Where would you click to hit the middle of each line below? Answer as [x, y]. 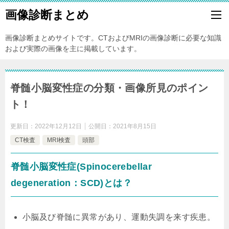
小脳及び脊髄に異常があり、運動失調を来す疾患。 [119, 217]
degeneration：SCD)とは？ [71, 183]
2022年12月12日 [58, 126]
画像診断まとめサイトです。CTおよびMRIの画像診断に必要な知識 [113, 38]
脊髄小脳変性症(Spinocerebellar [82, 167]
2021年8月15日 [135, 126]
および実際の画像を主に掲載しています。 [73, 49]
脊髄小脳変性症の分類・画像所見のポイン [109, 88]
